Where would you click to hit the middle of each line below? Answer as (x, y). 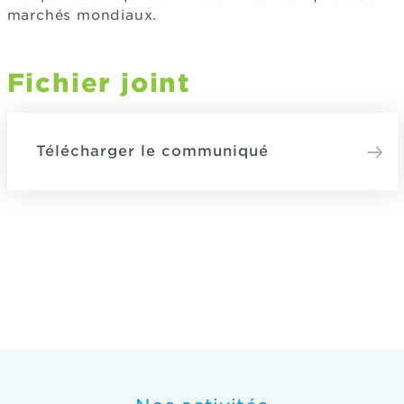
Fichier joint (99, 83)
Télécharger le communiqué (152, 151)
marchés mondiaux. (82, 16)
